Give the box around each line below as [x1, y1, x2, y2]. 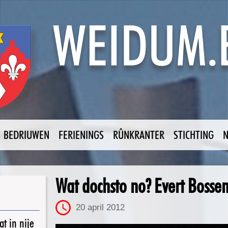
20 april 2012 [76, 203, 125, 212]
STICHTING [174, 128, 214, 141]
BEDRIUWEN [4, 128, 49, 141]
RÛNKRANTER [113, 128, 164, 141]
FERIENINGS [59, 128, 104, 141]
